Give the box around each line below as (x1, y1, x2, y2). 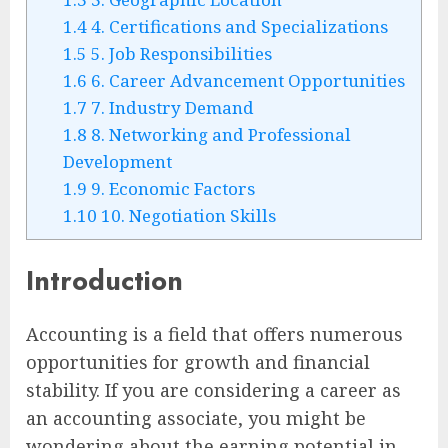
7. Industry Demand (86, 96, 254, 120)
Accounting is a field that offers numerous (26, 321, 403, 346)
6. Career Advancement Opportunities (86, 69, 405, 93)
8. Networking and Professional (86, 123, 351, 147)
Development (62, 150, 172, 174)
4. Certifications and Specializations (86, 15, 388, 39)
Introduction (26, 260, 183, 300)
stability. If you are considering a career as (26, 377, 401, 402)
